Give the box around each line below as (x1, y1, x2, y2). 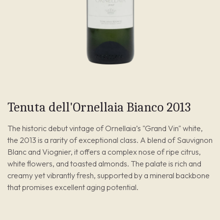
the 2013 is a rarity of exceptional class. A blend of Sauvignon (7, 135, 213, 145)
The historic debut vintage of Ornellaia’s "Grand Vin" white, (7, 123, 203, 134)
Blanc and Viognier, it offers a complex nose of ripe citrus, (7, 147, 201, 157)
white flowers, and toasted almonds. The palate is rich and (7, 159, 201, 169)
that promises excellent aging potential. (7, 182, 138, 192)
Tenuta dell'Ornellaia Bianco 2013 (7, 100, 191, 115)
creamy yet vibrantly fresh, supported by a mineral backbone (7, 170, 210, 181)
